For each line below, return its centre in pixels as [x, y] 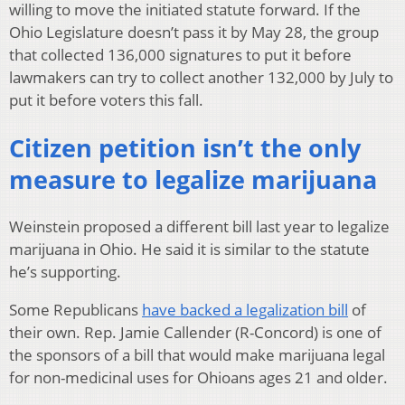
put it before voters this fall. [106, 100]
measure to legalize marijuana [193, 179]
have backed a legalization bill [245, 310]
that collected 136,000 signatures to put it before [180, 55]
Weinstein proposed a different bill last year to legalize [199, 227]
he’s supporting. [65, 272]
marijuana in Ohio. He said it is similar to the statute [189, 250]
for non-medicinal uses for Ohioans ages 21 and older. [198, 378]
